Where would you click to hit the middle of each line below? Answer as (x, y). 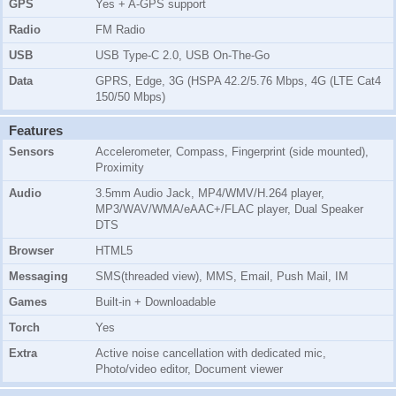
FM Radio (120, 30)
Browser (31, 251)
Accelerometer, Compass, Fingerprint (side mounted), (232, 152)
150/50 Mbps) (130, 97)
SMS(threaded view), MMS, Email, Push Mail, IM (222, 277)
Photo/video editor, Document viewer (189, 369)
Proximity (120, 168)
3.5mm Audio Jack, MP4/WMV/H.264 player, (210, 194)
